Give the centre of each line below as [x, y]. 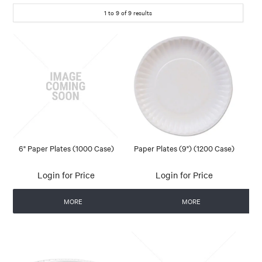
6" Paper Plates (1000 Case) [66, 148]
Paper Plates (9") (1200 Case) [184, 148]
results [142, 12]
